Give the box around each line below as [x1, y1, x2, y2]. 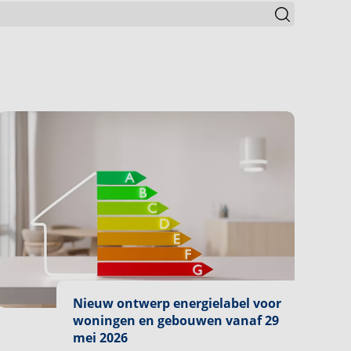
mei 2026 [73, 328, 128, 346]
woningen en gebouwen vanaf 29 [73, 311, 279, 329]
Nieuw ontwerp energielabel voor [73, 294, 281, 312]
